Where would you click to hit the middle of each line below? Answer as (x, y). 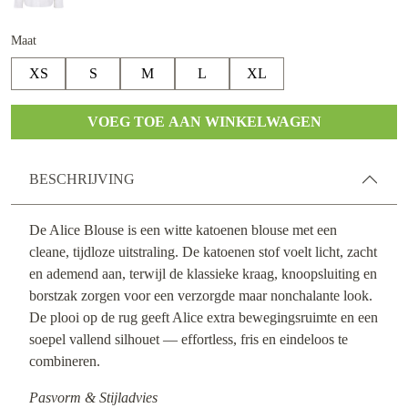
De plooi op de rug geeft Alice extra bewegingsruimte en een (204, 318)
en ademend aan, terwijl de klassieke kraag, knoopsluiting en (203, 274)
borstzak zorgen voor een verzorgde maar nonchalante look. (201, 296)
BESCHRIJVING (82, 179)
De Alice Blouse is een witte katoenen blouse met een (183, 230)
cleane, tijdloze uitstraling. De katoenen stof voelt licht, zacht (203, 252)
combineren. (65, 362)
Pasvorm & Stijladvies (93, 398)
